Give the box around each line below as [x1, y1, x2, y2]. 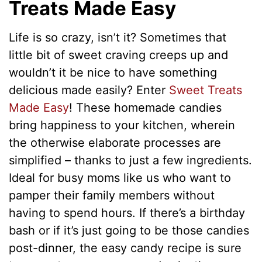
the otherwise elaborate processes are [9, 135, 222, 150]
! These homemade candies [69, 100, 222, 115]
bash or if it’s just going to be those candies [9, 223, 250, 237]
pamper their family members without [9, 188, 215, 202]
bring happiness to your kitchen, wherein [9, 118, 236, 132]
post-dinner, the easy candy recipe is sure [9, 240, 242, 255]
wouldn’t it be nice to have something [9, 65, 218, 80]
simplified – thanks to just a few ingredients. [9, 153, 253, 167]
